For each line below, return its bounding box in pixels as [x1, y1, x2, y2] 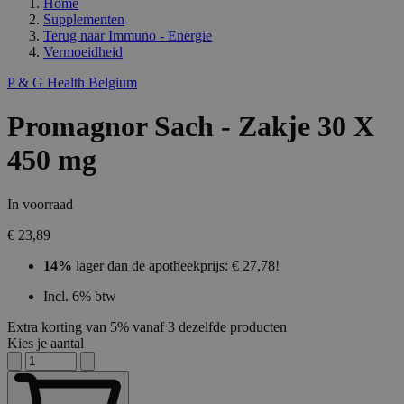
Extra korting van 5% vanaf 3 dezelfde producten [7, 318, 287, 335]
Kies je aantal [7, 335, 84, 351]
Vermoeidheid [43, 44, 123, 60]
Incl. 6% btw [43, 288, 116, 304]
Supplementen [43, 12, 124, 28]
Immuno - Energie [108, 28, 212, 44]
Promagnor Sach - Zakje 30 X [7, 110, 374, 143]
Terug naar [43, 28, 105, 44]
